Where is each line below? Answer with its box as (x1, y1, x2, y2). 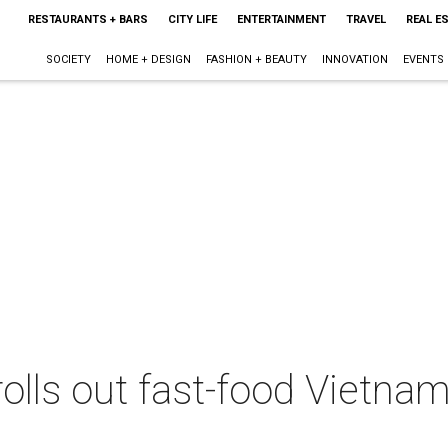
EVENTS (402, 53, 444, 66)
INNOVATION (321, 53, 388, 66)
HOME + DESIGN (105, 53, 191, 66)
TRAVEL (345, 13, 386, 26)
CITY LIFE (167, 13, 217, 26)
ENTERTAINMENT (236, 13, 326, 26)
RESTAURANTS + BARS (27, 13, 148, 26)
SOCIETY (45, 53, 91, 66)
